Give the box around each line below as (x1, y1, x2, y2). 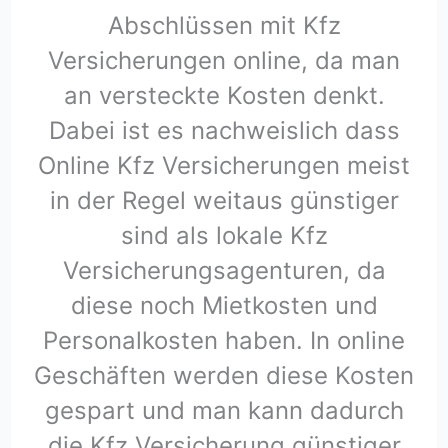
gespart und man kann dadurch (44, 396, 404, 426)
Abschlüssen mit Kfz (107, 11, 341, 41)
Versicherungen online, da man (48, 46, 400, 76)
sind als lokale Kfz (120, 221, 328, 251)
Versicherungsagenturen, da (62, 256, 386, 286)
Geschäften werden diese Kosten (34, 361, 414, 391)
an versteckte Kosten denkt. (63, 81, 385, 111)
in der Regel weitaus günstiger (49, 186, 399, 216)
